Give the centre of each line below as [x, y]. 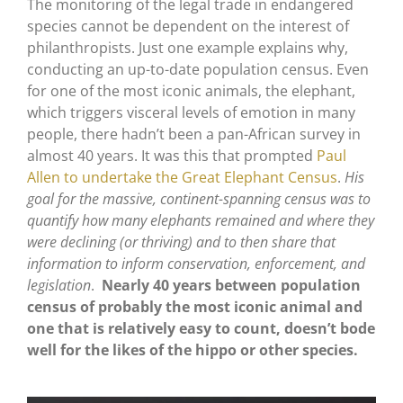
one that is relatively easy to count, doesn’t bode [201, 328]
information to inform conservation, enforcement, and [196, 263]
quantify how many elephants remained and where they [200, 220]
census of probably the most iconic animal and [194, 306]
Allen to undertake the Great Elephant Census [182, 177]
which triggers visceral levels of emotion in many [191, 112]
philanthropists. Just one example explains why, [187, 47]
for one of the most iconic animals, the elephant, [191, 90]
